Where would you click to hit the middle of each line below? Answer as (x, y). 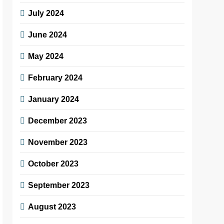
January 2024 (54, 99)
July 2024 (46, 13)
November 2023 (58, 142)
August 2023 (52, 206)
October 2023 (53, 163)
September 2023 (59, 185)
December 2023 (58, 120)
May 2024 (46, 56)
